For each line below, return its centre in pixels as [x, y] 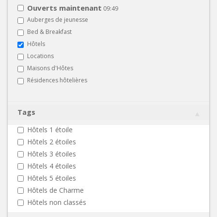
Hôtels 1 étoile [50, 129]
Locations [40, 56]
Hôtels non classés [57, 202]
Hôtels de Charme [55, 190]
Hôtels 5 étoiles [52, 178]
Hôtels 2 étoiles [52, 141]
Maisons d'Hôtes [50, 68]
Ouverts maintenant [64, 8]
